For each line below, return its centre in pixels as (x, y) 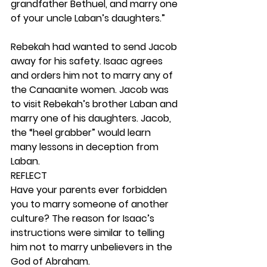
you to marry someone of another (91, 204)
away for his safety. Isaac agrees (88, 61)
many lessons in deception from (86, 147)
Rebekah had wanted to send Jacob (95, 47)
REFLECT (29, 176)
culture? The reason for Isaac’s (84, 218)
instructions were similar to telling (89, 233)
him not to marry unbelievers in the (93, 247)
